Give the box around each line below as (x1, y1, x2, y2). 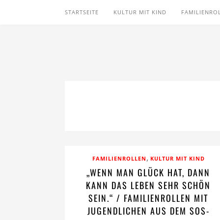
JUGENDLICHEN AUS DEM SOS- (87, 204, 210, 217)
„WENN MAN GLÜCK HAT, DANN (86, 166, 210, 179)
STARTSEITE (65, 8, 99, 16)
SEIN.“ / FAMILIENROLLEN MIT (88, 192, 208, 204)
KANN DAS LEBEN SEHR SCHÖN (86, 179, 211, 192)
